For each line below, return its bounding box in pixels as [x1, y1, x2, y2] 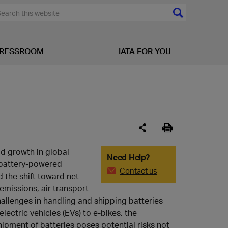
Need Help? [107, 152, 150, 162]
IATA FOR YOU [119, 46, 171, 56]
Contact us [120, 165, 157, 176]
